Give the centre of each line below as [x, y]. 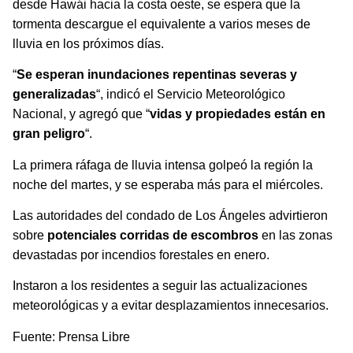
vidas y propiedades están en [238, 114]
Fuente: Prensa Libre [71, 336]
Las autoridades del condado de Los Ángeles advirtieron [170, 216]
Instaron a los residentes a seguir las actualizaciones [160, 286]
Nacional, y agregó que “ [81, 114]
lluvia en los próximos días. [88, 43]
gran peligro [49, 134]
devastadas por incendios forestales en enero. [141, 255]
